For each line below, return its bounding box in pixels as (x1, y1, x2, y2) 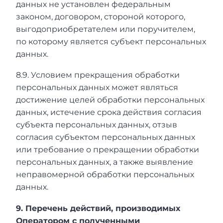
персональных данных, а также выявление (16, 157, 193, 167)
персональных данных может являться (16, 83, 178, 93)
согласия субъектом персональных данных (16, 132, 195, 142)
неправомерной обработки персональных (16, 170, 194, 180)
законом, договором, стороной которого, (16, 11, 185, 21)
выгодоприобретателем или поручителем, (16, 24, 195, 34)
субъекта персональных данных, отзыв (16, 120, 177, 130)
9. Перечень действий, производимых (16, 203, 180, 213)
